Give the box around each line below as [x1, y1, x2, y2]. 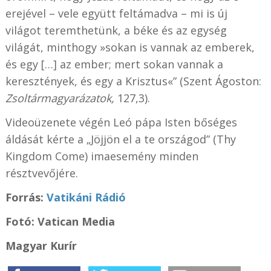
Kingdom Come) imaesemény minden [5, 148, 198, 163]
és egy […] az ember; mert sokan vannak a [5, 56, 223, 71]
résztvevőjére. [5, 165, 78, 180]
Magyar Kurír [5, 238, 77, 253]
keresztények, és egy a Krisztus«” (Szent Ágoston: [5, 73, 261, 88]
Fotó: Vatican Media [5, 214, 115, 229]
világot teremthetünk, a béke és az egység [5, 22, 227, 38]
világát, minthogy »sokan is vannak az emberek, [5, 39, 255, 54]
